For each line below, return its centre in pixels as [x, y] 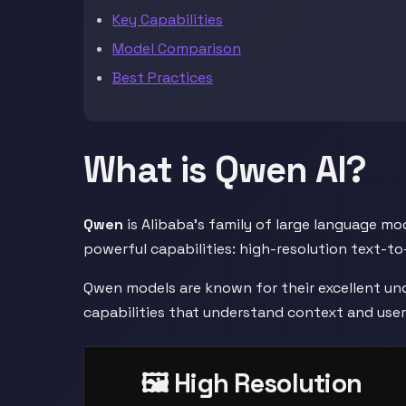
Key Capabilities [168, 19]
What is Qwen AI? [225, 170]
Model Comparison [177, 48]
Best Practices [163, 77]
